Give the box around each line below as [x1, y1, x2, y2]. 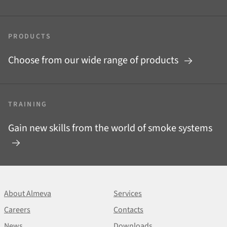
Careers [4, 204, 30, 215]
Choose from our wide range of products [8, 53, 180, 67]
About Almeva [4, 188, 51, 199]
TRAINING [8, 99, 48, 109]
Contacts [113, 204, 143, 215]
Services [113, 188, 142, 199]
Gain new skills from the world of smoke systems [8, 121, 212, 135]
